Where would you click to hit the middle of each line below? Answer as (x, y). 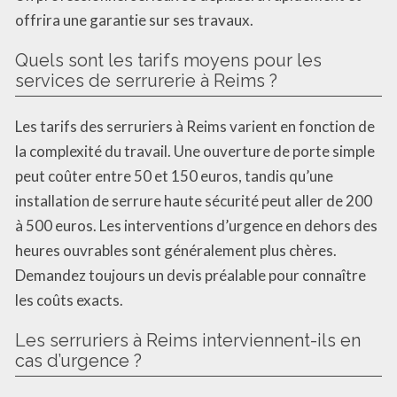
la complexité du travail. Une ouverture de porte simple (195, 151)
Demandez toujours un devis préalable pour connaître (191, 275)
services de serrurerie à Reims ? (146, 80)
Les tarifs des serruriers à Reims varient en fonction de (195, 126)
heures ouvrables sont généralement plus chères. (176, 250)
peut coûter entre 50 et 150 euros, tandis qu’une (174, 175)
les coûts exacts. (69, 300)
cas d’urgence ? (78, 360)
